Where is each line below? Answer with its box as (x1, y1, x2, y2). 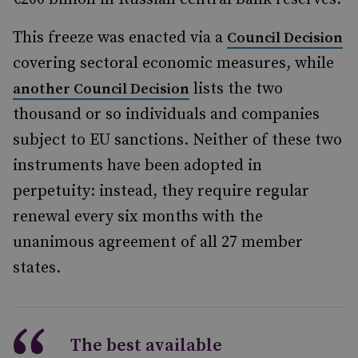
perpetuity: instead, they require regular (13, 181, 309, 201)
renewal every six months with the (13, 207, 263, 227)
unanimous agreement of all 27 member (13, 233, 303, 253)
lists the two (189, 79, 283, 99)
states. (13, 258, 61, 278)
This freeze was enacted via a (13, 28, 227, 48)
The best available (70, 335, 222, 356)
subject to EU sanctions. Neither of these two (13, 130, 342, 150)
